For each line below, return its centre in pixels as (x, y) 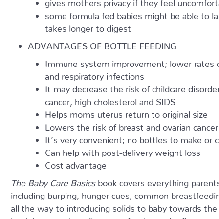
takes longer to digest (88, 26)
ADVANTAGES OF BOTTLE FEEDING (102, 44)
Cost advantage (76, 163)
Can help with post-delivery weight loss (123, 150)
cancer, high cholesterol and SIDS (110, 99)
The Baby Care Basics (53, 181)
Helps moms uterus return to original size (126, 112)
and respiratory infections (95, 74)
